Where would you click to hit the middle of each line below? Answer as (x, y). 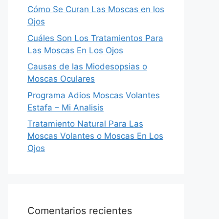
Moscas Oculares (61, 79)
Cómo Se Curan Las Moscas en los (96, 9)
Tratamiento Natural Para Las (85, 124)
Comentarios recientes (80, 211)
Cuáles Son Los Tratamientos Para (95, 38)
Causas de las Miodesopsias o (87, 66)
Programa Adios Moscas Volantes (94, 95)
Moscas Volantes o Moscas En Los (95, 136)
